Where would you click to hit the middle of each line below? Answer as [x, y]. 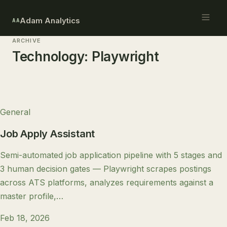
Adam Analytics [50, 20]
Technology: [52, 56]
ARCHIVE [27, 41]
